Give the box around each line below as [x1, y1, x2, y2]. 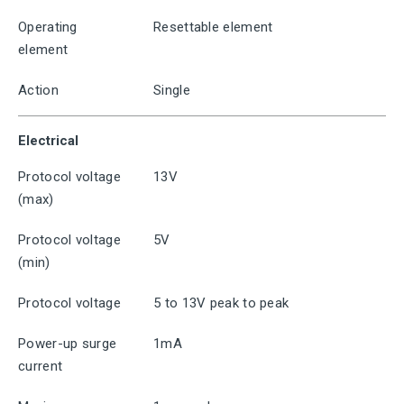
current [18, 358, 63, 374]
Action [18, 82, 59, 98]
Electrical [18, 133, 78, 149]
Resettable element [153, 19, 273, 35]
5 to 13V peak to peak [153, 295, 289, 311]
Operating [18, 19, 78, 35]
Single [153, 82, 190, 98]
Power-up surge [18, 335, 117, 352]
